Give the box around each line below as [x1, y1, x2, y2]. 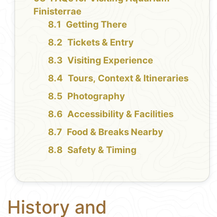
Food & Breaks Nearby [67, 126, 164, 138]
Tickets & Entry [67, 37, 134, 48]
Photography [67, 91, 125, 102]
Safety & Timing [67, 144, 137, 156]
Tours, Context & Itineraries [68, 73, 189, 84]
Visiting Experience [67, 55, 154, 66]
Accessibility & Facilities [67, 108, 174, 120]
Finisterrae [33, 6, 82, 17]
